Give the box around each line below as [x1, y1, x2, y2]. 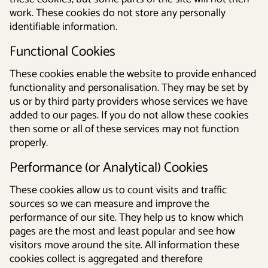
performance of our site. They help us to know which [10, 209, 243, 227]
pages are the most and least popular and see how [10, 223, 235, 240]
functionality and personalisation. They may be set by [10, 79, 248, 97]
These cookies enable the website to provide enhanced [10, 65, 257, 83]
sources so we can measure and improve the [10, 195, 209, 213]
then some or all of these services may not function [10, 120, 239, 138]
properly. [10, 134, 48, 152]
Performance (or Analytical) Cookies [10, 157, 208, 179]
